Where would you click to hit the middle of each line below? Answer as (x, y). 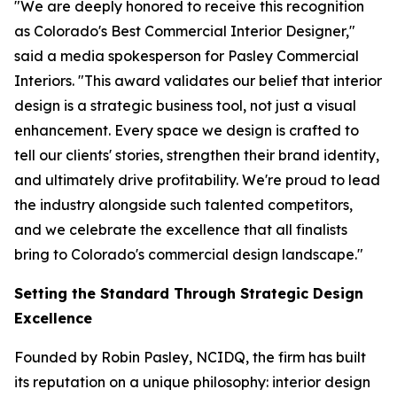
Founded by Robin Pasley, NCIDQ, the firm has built (190, 358)
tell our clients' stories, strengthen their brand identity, (197, 156)
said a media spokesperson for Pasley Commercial (187, 56)
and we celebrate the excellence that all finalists (181, 230)
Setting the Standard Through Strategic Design (189, 294)
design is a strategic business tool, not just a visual (185, 106)
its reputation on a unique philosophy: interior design (192, 382)
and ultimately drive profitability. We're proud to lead (197, 180)
